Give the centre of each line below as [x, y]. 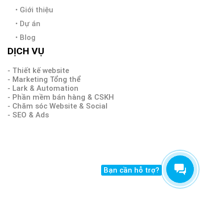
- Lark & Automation [43, 88]
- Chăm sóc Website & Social [57, 106]
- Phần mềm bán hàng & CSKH [61, 97]
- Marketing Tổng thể [44, 79]
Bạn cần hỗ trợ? [131, 170]
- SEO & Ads [28, 115]
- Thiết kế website [38, 70]
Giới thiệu [37, 10]
